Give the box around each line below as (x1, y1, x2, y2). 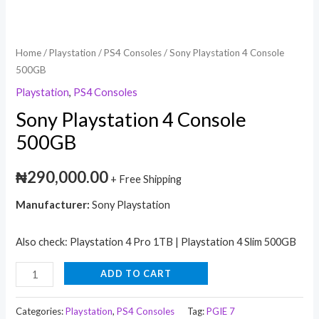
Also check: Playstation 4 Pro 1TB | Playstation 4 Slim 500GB (16, 236, 297, 249)
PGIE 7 (206, 305, 236, 317)
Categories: (16, 305, 66, 317)
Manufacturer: (16, 198, 93, 211)
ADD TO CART (100, 267, 172, 279)
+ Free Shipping (110, 173, 182, 186)
